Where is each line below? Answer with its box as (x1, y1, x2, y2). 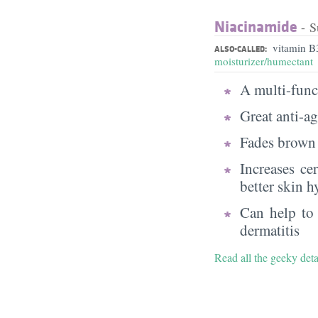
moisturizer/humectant (214, 53, 313, 68)
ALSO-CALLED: (214, 42, 267, 55)
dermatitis (240, 219, 300, 240)
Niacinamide (214, 15, 297, 37)
